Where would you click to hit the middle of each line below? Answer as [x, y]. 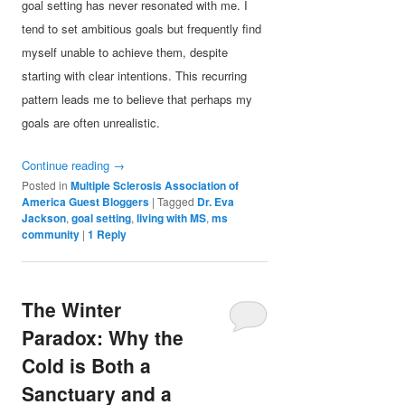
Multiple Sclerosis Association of [155, 186]
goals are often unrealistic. [91, 123]
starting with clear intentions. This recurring [135, 76]
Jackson [44, 218]
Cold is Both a [87, 365]
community [51, 235]
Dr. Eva [216, 202]
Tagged [176, 202]
